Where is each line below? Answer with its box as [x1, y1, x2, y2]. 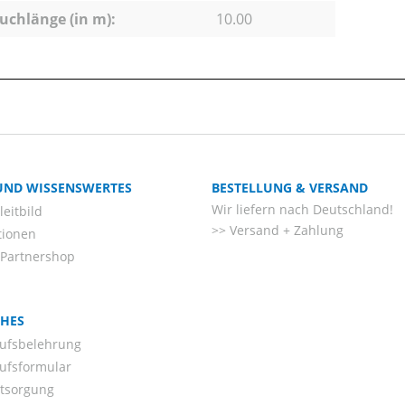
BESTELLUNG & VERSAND [212, 179, 368, 196]
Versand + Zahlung [226, 221, 344, 240]
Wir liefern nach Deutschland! [212, 201, 393, 219]
